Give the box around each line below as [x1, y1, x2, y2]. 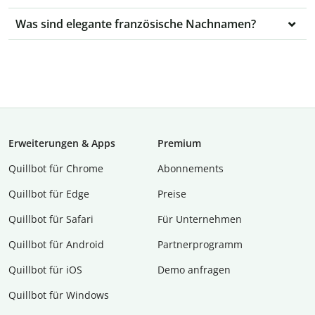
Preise [157, 187, 186, 201]
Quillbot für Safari [8, 212, 94, 226]
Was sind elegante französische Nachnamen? [15, 16, 256, 32]
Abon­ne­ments [157, 162, 224, 176]
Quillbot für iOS [8, 263, 82, 277]
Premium [157, 136, 201, 150]
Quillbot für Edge [8, 187, 89, 201]
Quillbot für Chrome [8, 162, 103, 176]
